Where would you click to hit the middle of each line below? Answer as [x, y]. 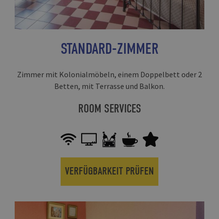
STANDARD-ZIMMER [109, 48]
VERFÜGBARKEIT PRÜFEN [109, 171]
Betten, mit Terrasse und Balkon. [109, 86]
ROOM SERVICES [109, 108]
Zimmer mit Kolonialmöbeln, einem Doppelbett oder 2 [109, 74]
